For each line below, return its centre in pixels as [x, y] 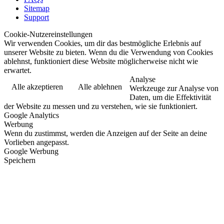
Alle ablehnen [100, 86]
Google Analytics [31, 115]
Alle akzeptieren [37, 86]
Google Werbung [31, 151]
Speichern [20, 160]
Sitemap [37, 8]
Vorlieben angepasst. [36, 142]
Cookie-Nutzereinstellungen [48, 34]
